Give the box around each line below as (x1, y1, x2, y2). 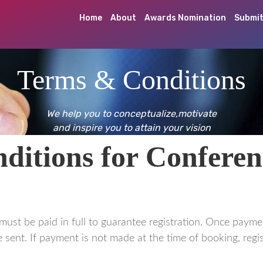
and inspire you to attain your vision (52, 122, 211, 133)
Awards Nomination (144, 13, 226, 23)
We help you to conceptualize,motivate (46, 108, 217, 119)
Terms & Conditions (17, 64, 246, 95)
